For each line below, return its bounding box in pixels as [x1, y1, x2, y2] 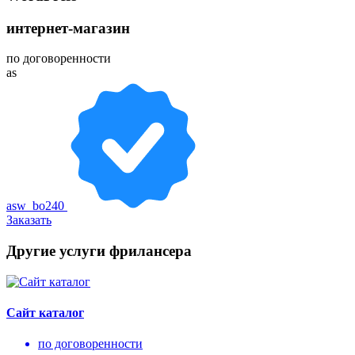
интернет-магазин [6, 19, 130, 36]
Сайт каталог [6, 305, 84, 319]
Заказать [6, 213, 52, 227]
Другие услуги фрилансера [6, 242, 192, 259]
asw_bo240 [6, 199, 67, 213]
